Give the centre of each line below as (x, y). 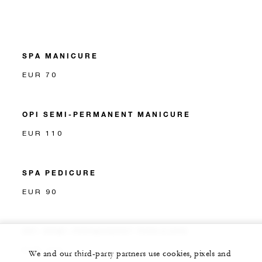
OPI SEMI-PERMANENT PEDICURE (106, 231)
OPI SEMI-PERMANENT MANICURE (106, 114)
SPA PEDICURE (59, 173)
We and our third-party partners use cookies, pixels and (130, 254)
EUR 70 (40, 75)
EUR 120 (43, 250)
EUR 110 (43, 133)
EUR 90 (40, 192)
